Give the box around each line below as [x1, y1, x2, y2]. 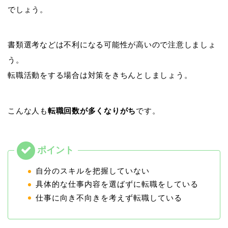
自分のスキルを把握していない [36, 166, 150, 176]
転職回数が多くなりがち [47, 106, 136, 116]
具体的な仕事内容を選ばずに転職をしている [36, 180, 198, 189]
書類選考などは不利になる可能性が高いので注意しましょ [8, 40, 216, 49]
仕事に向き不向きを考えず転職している [36, 193, 182, 202]
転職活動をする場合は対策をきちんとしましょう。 [8, 71, 192, 80]
